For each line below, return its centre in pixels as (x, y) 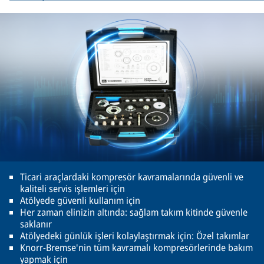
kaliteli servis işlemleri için (72, 189)
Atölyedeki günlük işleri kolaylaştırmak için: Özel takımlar (135, 236)
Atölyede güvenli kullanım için (80, 200)
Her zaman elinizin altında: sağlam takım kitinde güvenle (134, 212)
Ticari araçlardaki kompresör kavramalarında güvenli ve (132, 177)
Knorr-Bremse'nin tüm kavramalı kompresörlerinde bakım (136, 247)
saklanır (36, 224)
